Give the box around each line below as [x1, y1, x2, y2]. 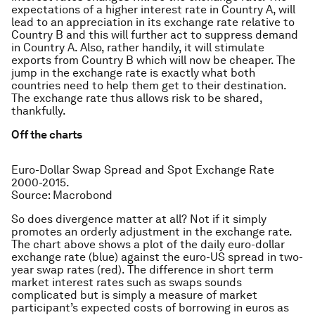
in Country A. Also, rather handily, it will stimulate [11, 41, 264, 54]
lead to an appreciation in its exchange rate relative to [11, 15, 295, 29]
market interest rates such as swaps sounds [11, 276, 242, 289]
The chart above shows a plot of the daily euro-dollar [11, 238, 285, 251]
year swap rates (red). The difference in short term [11, 263, 274, 276]
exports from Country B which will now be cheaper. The [11, 53, 295, 67]
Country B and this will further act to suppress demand [11, 28, 298, 41]
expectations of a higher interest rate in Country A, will [11, 3, 295, 16]
